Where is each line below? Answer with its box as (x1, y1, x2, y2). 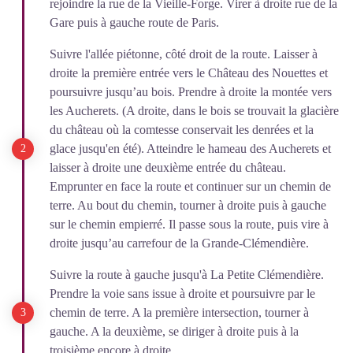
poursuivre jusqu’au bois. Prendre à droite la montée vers (50, 85, 332, 98)
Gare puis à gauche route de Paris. (50, 16, 219, 29)
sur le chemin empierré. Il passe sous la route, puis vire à (50, 217, 329, 231)
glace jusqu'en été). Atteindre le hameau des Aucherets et (50, 142, 331, 155)
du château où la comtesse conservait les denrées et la (50, 123, 314, 136)
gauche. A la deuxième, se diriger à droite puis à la (50, 325, 299, 338)
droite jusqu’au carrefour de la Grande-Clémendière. (50, 236, 309, 250)
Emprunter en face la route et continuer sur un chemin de (50, 180, 331, 193)
